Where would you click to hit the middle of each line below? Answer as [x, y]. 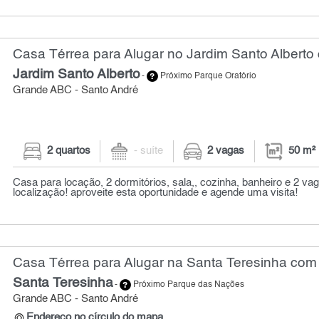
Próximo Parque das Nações [188, 285]
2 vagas [226, 151]
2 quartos [68, 151]
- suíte [149, 151]
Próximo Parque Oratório [208, 77]
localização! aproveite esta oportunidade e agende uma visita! [156, 193]
